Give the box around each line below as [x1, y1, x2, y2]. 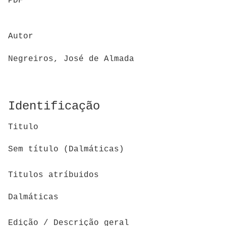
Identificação [8, 99, 100, 113]
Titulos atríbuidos [8, 170, 99, 180]
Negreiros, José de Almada [8, 54, 134, 64]
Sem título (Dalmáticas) [8, 145, 124, 154]
